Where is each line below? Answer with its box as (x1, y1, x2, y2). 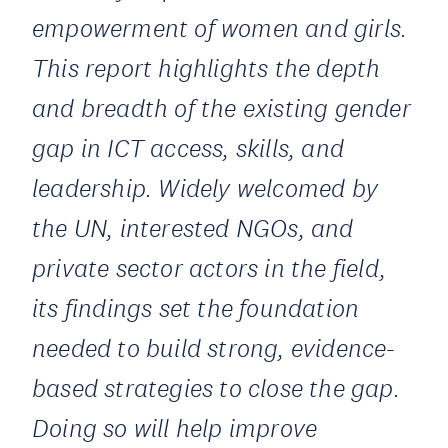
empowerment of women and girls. (32, 14, 408, 42)
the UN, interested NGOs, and (32, 214, 354, 242)
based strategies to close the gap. (32, 374, 400, 402)
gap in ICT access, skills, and (32, 134, 344, 162)
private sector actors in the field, (32, 254, 387, 282)
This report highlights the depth (32, 54, 381, 82)
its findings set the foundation (32, 294, 360, 322)
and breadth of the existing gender (32, 94, 411, 122)
